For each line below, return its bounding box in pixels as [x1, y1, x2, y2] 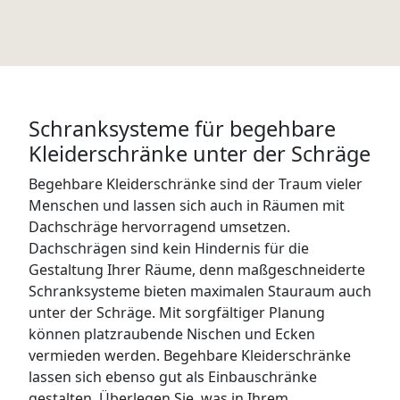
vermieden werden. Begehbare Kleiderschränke [29, 345, 351, 365]
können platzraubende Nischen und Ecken [29, 323, 315, 344]
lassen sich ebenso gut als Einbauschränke [29, 366, 317, 387]
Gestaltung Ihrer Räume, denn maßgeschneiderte [29, 259, 365, 279]
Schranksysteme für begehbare [29, 113, 336, 143]
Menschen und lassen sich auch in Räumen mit [29, 195, 345, 215]
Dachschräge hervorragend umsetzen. [29, 216, 290, 237]
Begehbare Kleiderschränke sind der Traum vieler [29, 173, 362, 194]
